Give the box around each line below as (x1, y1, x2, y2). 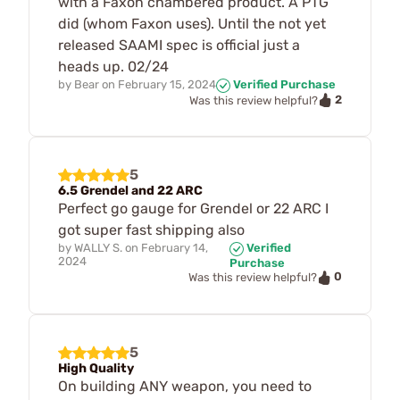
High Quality (58, 360, 134, 376)
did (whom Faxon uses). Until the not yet (58, 15, 326, 33)
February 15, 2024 (118, 78, 216, 92)
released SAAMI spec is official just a (58, 37, 300, 54)
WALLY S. (74, 241, 122, 255)
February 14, (141, 241, 208, 255)
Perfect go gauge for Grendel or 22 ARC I (58, 200, 329, 218)
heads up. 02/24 (58, 58, 169, 76)
